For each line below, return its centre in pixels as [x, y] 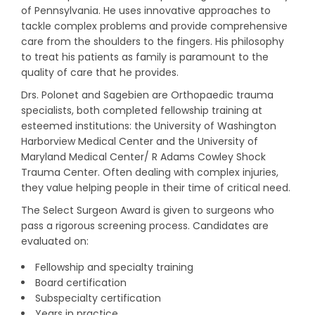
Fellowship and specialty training [115, 267]
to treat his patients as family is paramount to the [145, 57]
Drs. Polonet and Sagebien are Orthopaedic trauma [147, 95]
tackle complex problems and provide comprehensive [154, 26]
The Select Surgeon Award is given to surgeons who [148, 210]
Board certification [81, 283]
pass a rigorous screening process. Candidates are [145, 226]
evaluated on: [55, 241]
